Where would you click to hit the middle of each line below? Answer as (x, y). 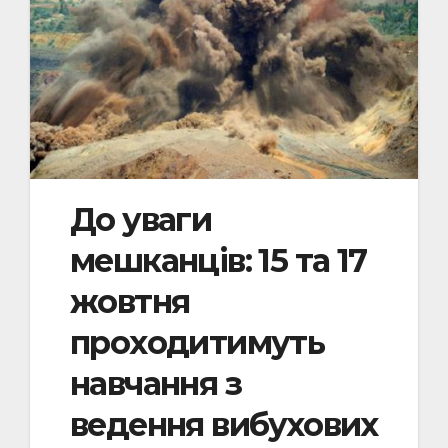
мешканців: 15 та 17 (218, 260)
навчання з (155, 383)
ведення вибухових (224, 424)
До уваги (141, 219)
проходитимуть (197, 342)
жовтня (130, 301)
